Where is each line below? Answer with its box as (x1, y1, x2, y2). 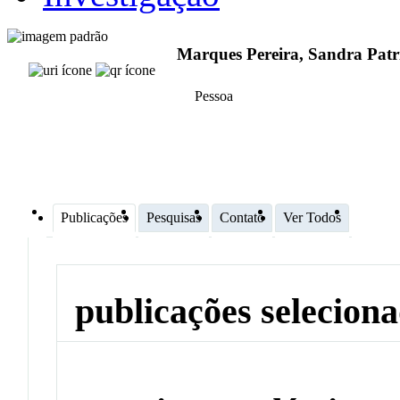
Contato (220, 209, 264, 225)
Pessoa (195, 88, 233, 104)
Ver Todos (283, 209, 341, 225)
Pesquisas (146, 209, 201, 225)
